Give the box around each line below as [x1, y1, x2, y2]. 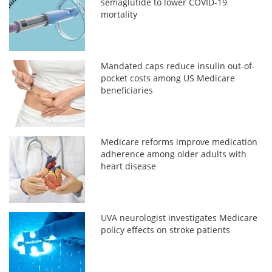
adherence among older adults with [101, 148, 247, 160]
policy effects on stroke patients [101, 223, 231, 236]
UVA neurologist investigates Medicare [101, 211, 258, 223]
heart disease [101, 160, 157, 172]
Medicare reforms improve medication [101, 135, 258, 148]
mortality [101, 8, 138, 20]
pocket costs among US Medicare [101, 72, 236, 84]
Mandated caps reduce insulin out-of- [101, 59, 256, 72]
